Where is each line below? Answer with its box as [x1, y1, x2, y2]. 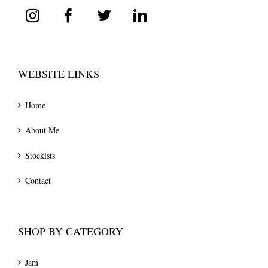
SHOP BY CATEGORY [18, 224, 123, 239]
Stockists [25, 150, 55, 162]
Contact [25, 175, 51, 187]
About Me [25, 124, 59, 136]
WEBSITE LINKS [18, 66, 99, 81]
